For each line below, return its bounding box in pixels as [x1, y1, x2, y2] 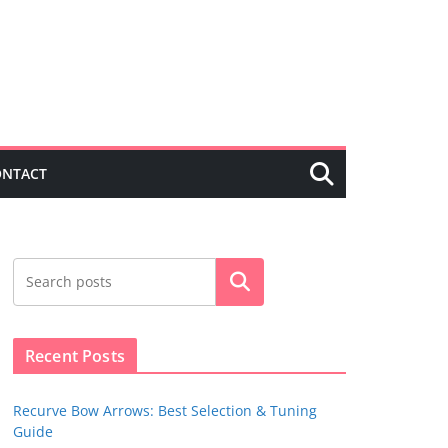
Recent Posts [25, 344, 125, 367]
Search [214, 270, 266, 293]
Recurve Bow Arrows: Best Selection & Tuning [13, 400, 317, 420]
